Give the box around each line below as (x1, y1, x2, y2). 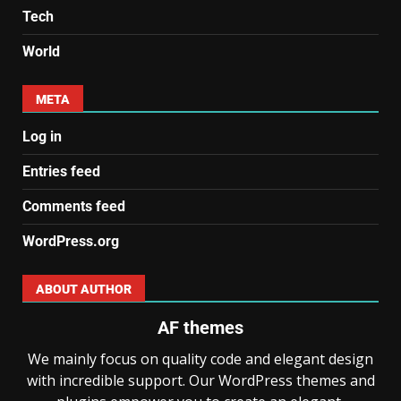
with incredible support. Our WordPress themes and (26, 370, 375, 390)
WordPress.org (22, 232, 119, 250)
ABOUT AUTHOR (36, 281, 132, 296)
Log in (22, 127, 62, 145)
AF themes (158, 316, 243, 338)
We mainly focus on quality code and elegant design (28, 348, 373, 369)
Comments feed (22, 197, 125, 215)
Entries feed (22, 162, 100, 180)
